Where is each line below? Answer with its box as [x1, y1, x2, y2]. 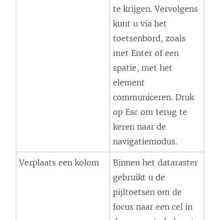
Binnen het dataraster [113, 158, 198, 168]
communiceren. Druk [113, 92, 194, 103]
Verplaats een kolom [19, 158, 99, 168]
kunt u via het [113, 19, 167, 29]
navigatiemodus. [113, 137, 177, 147]
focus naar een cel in [113, 202, 192, 212]
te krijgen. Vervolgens [113, 4, 198, 14]
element [113, 78, 145, 88]
